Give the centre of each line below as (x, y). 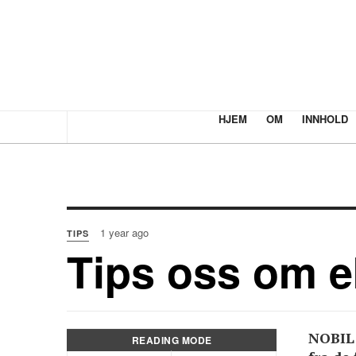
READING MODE (172, 340)
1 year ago (124, 232)
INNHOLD (325, 119)
